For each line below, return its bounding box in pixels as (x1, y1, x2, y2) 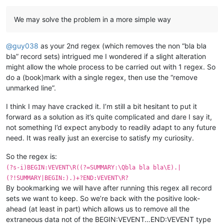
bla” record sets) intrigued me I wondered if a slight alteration (6, 51, 206, 60)
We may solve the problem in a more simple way (14, 14, 171, 23)
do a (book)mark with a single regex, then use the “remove (6, 72, 197, 81)
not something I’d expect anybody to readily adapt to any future (6, 122, 216, 131)
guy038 (12, 41, 38, 50)
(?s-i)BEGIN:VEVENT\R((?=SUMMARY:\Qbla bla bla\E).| (6, 163, 181, 171)
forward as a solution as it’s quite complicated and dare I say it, (6, 112, 212, 121)
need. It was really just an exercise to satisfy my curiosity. (6, 133, 194, 142)
